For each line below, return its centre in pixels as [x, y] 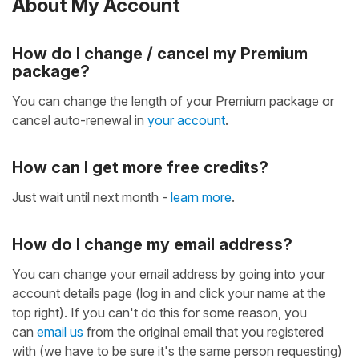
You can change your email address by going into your [169, 274]
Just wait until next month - [91, 197]
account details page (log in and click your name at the [169, 293]
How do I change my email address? [152, 244]
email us [60, 331]
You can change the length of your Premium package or [173, 101]
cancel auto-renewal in [80, 120]
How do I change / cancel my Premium [160, 53]
